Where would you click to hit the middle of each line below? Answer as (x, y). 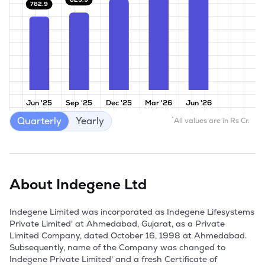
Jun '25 (39, 103)
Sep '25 (79, 103)
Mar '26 (159, 103)
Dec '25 (119, 103)
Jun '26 (198, 103)
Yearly (90, 121)
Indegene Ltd (101, 184)
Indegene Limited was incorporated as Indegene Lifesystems (132, 212)
